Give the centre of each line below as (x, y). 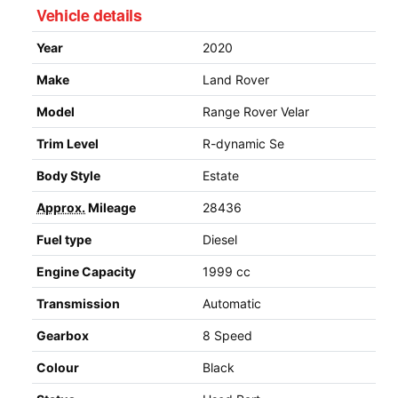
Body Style (68, 175)
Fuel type (64, 239)
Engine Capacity (86, 271)
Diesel (220, 239)
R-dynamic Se (243, 143)
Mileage (111, 207)
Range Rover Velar (256, 111)
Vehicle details (89, 15)
